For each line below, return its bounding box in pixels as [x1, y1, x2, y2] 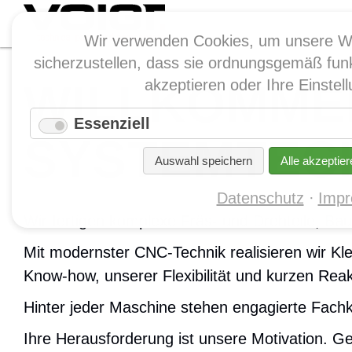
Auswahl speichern [154, 154, 252, 167]
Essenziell [74, 115, 150, 132]
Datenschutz [216, 189, 304, 207]
